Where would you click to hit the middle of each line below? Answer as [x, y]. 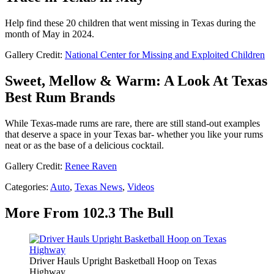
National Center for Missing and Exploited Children [165, 55]
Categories [25, 187]
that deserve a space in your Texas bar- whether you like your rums [134, 134]
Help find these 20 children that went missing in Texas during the [130, 23]
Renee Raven [91, 166]
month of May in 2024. [50, 34]
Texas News [98, 187]
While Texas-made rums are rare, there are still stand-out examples [132, 123]
